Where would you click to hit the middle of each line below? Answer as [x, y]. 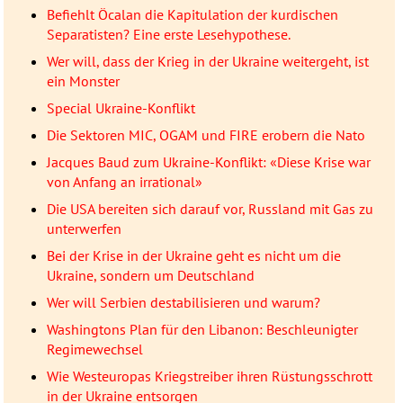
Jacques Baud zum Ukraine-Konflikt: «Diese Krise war [208, 162]
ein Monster [83, 81]
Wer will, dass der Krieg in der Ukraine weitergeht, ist [207, 62]
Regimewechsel [94, 349]
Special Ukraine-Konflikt [121, 108]
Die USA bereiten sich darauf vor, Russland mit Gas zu [210, 209]
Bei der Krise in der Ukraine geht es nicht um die [193, 256]
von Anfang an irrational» [124, 182]
